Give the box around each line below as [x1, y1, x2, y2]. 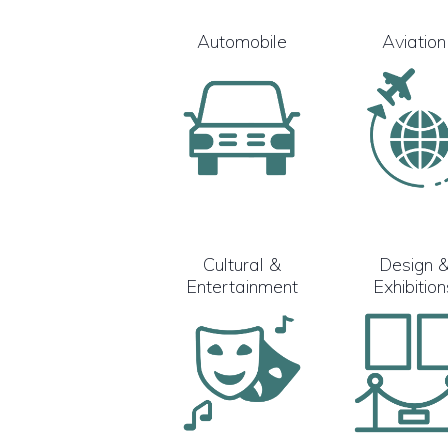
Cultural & [203, 252, 281, 276]
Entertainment [186, 274, 298, 298]
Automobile [197, 29, 287, 53]
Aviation [382, 29, 446, 53]
